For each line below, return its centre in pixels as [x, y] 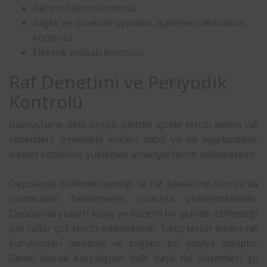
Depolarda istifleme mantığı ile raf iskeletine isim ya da [133, 183]
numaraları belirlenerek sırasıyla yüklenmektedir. [133, 198]
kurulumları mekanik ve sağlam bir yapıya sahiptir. [133, 243]
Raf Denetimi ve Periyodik [118, 82]
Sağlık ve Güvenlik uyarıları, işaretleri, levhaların [139, 22]
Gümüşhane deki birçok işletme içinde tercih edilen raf [133, 124]
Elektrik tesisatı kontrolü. [89, 52]
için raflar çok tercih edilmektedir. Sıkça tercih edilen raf [133, 228]
